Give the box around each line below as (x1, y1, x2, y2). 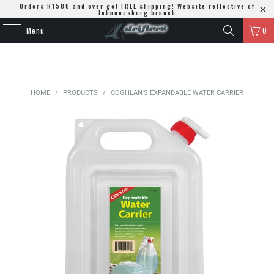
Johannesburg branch (98, 8, 176, 17)
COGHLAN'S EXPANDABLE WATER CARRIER (111, 89, 243, 97)
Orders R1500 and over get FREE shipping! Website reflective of (19, 1, 255, 10)
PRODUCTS (63, 89, 98, 97)
